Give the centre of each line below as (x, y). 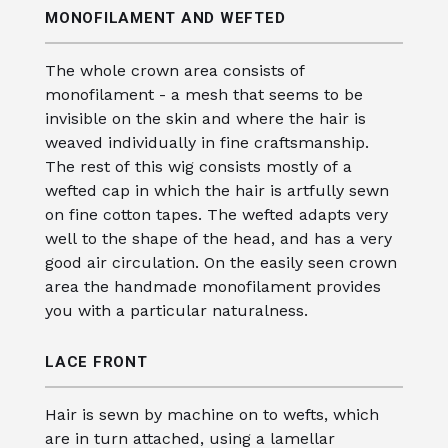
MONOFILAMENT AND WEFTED (165, 18)
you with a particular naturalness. (176, 310)
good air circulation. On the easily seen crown (221, 262)
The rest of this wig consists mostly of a (198, 166)
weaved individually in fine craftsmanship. (207, 142)
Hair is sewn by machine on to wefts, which (212, 414)
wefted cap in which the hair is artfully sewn (217, 190)
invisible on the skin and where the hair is (205, 118)
